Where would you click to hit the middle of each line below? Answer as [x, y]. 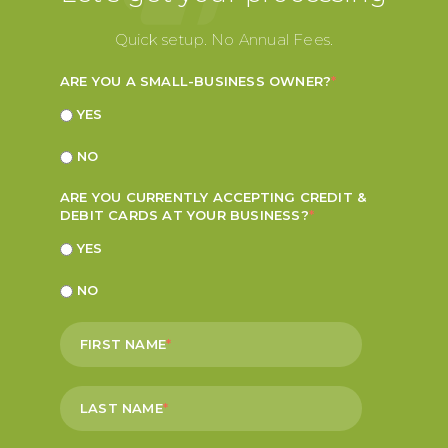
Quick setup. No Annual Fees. [224, 40]
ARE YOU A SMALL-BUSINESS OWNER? [196, 81]
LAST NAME [121, 408]
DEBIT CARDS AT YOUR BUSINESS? [184, 215]
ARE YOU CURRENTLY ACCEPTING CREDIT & [213, 197]
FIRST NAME [123, 344]
